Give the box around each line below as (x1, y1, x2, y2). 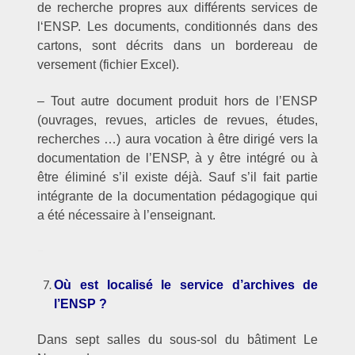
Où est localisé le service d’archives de (54, 277, 319, 292)
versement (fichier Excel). (36, 57, 179, 71)
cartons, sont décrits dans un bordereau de (36, 38, 319, 52)
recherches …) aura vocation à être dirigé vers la (36, 132, 319, 146)
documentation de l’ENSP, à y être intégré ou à (36, 151, 319, 165)
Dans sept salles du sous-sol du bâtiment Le (36, 333, 319, 347)
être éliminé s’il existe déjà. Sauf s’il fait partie (36, 170, 319, 184)
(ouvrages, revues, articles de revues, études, (36, 113, 319, 127)
